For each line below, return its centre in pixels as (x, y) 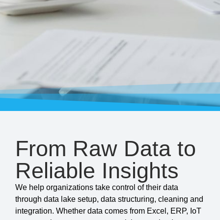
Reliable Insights (97, 170)
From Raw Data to (106, 148)
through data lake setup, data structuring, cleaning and (110, 199)
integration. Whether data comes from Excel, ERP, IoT (109, 211)
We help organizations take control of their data (97, 187)
